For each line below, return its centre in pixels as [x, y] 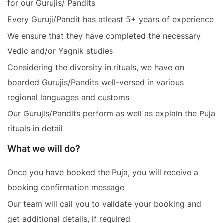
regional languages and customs [68, 97]
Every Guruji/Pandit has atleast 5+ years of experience [111, 20]
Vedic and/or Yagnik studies [60, 51]
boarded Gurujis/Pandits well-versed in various [96, 82]
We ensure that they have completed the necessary [104, 36]
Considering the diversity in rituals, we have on [96, 67]
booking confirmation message [66, 187]
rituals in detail [35, 129]
